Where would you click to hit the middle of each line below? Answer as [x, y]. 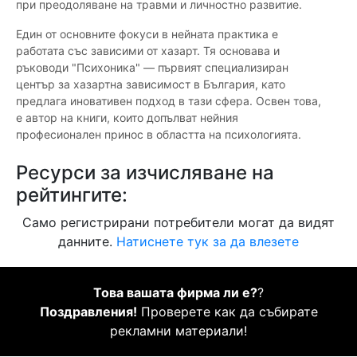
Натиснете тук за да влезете [208, 242]
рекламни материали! [178, 331]
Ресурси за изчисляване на [145, 173]
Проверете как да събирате [227, 312]
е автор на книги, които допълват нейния [127, 118]
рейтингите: [72, 195]
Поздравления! [88, 312]
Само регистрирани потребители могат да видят [178, 223]
